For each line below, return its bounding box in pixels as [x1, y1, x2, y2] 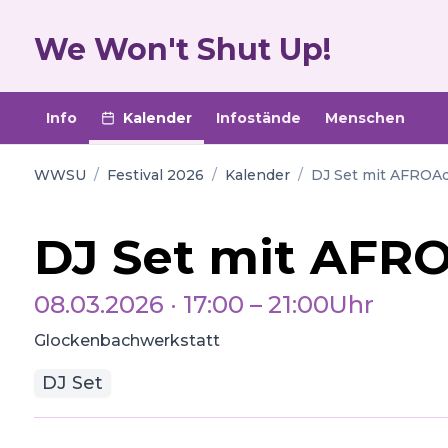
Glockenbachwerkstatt [33, 331, 220, 350]
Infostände [215, 109, 301, 127]
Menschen [324, 109, 405, 127]
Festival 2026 [106, 166, 204, 184]
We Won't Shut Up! [33, 31, 331, 68]
